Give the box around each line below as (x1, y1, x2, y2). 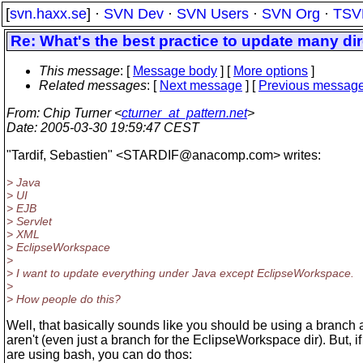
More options (233, 64, 308, 78)
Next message (160, 79, 242, 92)
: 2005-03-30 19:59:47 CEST (34, 121, 199, 135)
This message (39, 64, 120, 78)
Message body (133, 64, 217, 78)
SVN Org (262, 6, 320, 22)
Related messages (39, 79, 147, 92)
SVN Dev (104, 6, 164, 22)
